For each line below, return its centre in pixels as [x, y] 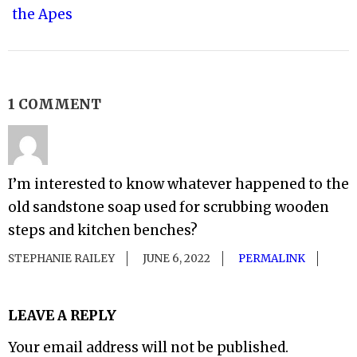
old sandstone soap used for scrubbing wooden [169, 207]
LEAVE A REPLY [62, 315]
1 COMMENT [55, 104]
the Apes [42, 14]
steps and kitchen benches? [103, 230]
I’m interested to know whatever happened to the [178, 184]
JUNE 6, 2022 [177, 258]
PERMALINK [272, 258]
